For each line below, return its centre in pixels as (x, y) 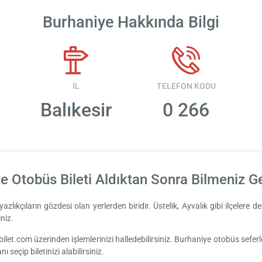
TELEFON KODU (186, 86)
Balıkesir (76, 110)
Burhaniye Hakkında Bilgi (131, 23)
